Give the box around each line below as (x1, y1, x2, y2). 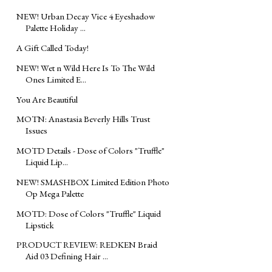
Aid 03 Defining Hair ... (25, 250, 108, 262)
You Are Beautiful (16, 93, 78, 105)
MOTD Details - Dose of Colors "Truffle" (16, 144, 165, 157)
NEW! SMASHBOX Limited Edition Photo (16, 175, 169, 188)
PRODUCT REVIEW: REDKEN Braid (16, 239, 157, 251)
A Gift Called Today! (16, 42, 89, 54)
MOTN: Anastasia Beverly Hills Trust (16, 113, 150, 125)
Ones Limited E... (25, 73, 86, 85)
